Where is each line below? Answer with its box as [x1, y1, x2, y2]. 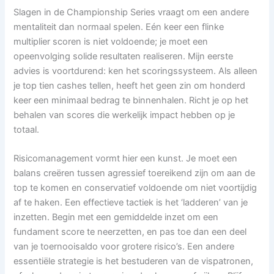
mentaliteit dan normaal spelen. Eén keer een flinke [13, 21, 224, 32]
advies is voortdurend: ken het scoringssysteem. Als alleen [13, 65, 258, 76]
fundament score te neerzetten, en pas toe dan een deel [13, 226, 247, 238]
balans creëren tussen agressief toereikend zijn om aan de [13, 168, 256, 179]
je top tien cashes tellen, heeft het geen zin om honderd [13, 80, 246, 91]
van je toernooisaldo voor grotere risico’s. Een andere [13, 241, 235, 253]
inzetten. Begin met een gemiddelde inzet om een [13, 212, 219, 223]
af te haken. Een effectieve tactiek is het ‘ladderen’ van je [13, 197, 248, 209]
